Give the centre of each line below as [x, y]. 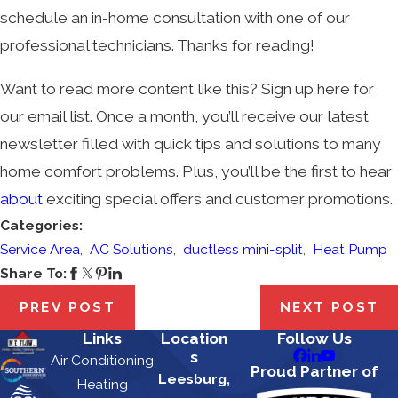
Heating [102, 384]
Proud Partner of [314, 371]
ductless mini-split [243, 250]
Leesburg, [194, 378]
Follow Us [314, 338]
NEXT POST [330, 307]
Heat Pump [350, 250]
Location [194, 338]
